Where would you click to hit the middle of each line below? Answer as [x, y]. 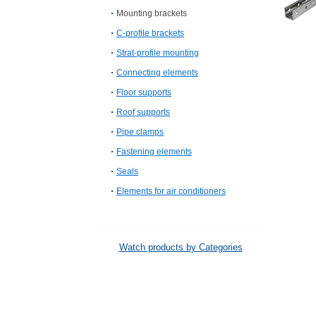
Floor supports [144, 92]
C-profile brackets [150, 33]
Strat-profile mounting [158, 53]
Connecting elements [157, 73]
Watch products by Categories [181, 247]
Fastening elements [154, 152]
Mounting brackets [152, 13]
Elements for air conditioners [171, 191]
